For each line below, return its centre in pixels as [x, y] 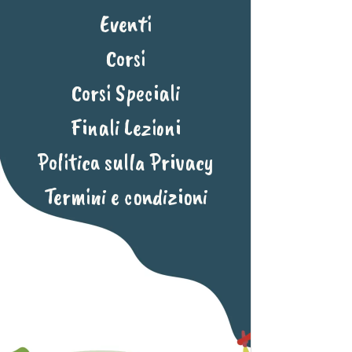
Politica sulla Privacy [125, 162]
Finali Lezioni [125, 127]
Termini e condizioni [125, 196]
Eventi [125, 24]
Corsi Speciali [125, 93]
